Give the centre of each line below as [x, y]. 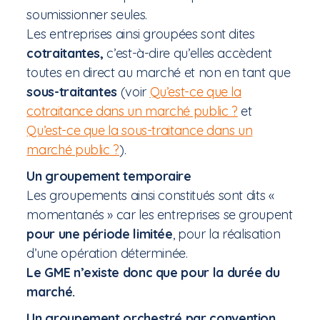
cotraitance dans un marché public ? [132, 111]
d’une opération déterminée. [107, 253]
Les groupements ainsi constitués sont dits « [150, 195]
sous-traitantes [72, 92]
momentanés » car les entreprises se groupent [160, 215]
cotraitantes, [65, 53]
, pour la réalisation [226, 234]
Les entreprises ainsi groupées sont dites [141, 34]
